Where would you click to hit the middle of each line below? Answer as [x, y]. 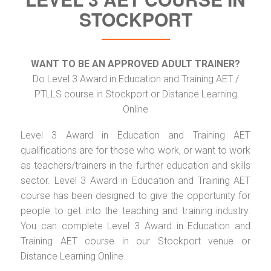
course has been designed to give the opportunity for [135, 195]
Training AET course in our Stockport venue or [135, 241]
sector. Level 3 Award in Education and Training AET [135, 180]
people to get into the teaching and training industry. [135, 211]
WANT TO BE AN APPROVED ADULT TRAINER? [135, 64]
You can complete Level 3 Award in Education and [135, 226]
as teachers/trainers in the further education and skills [135, 165]
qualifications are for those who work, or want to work [135, 150]
